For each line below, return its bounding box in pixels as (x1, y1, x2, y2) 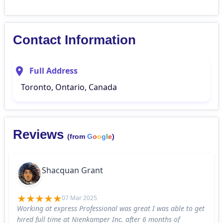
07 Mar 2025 (62, 193, 97, 202)
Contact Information (13, 32, 136, 48)
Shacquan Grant (42, 164, 103, 176)
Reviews (13, 127, 67, 142)
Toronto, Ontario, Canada (21, 82, 117, 93)
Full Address (29, 65, 78, 77)
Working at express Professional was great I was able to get (17, 204, 205, 214)
